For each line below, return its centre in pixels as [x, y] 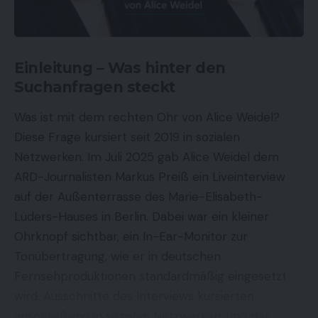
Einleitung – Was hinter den [120, 67]
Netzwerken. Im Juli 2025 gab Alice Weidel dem [147, 157]
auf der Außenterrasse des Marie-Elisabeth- [138, 196]
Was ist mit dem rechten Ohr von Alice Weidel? [147, 117]
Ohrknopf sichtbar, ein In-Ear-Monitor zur [131, 236]
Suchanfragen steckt [95, 87]
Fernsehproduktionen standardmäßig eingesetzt [150, 276]
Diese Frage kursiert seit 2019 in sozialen [127, 137]
